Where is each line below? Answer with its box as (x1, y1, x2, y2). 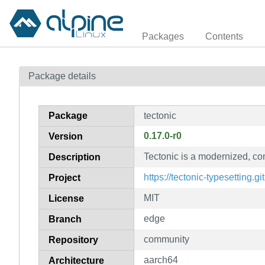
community (144, 234, 189, 244)
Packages (142, 31, 184, 41)
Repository (49, 234, 98, 245)
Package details (28, 70, 96, 81)
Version (49, 131, 83, 141)
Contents (205, 31, 243, 41)
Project (49, 172, 80, 183)
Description (49, 151, 101, 162)
